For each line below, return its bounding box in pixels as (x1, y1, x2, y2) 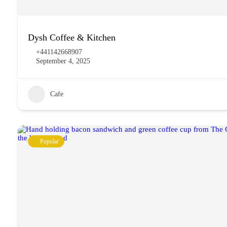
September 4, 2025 (36, 57, 90, 65)
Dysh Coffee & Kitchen (28, 32, 116, 43)
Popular (40, 138, 59, 145)
